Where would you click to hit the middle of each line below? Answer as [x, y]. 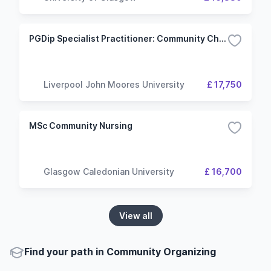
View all [135, 216]
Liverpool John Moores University [114, 84]
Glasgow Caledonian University [109, 171]
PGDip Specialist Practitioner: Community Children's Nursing [223, 38]
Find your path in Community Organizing [120, 252]
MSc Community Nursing [81, 126]
